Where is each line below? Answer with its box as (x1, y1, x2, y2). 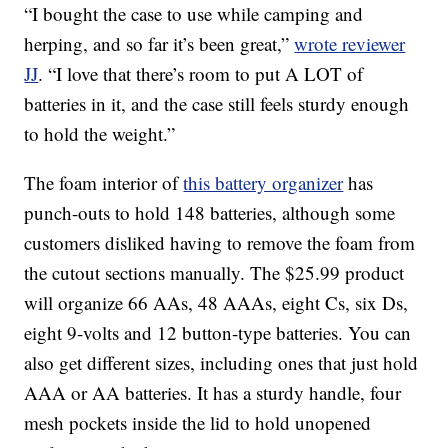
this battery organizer (183, 170, 344, 196)
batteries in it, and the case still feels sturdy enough (24, 91, 410, 117)
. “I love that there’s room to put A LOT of (38, 61, 364, 87)
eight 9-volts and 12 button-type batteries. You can (24, 320, 412, 346)
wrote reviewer (294, 31, 406, 57)
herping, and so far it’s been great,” (24, 31, 295, 57)
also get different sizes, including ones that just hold (24, 350, 419, 376)
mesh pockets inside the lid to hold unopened (24, 410, 372, 436)
